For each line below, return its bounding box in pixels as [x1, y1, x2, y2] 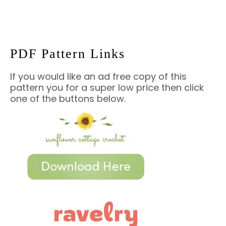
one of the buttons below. [10, 92, 126, 105]
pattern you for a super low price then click [10, 81, 204, 94]
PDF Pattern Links [10, 46, 125, 61]
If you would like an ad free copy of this [10, 70, 187, 83]
